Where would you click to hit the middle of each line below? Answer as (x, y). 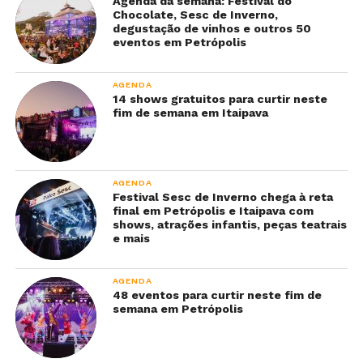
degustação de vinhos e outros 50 (211, 29)
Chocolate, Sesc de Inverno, (195, 15)
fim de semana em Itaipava (190, 113)
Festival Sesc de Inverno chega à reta (222, 197)
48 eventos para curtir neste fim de (217, 295)
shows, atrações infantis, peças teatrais (229, 225)
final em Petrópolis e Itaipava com (213, 211)
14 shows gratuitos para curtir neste (220, 99)
